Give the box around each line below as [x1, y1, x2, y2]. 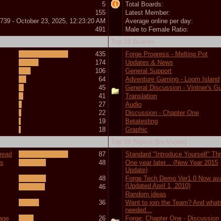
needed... [125, 206, 152, 214]
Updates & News [125, 58, 173, 66]
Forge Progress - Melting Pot [125, 50, 208, 58]
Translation [125, 92, 157, 100]
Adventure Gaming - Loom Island [125, 75, 220, 83]
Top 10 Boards [110, 37, 154, 45]
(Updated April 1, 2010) [125, 182, 190, 189]
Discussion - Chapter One [125, 109, 199, 116]
